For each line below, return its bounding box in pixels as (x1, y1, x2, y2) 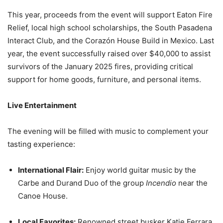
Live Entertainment (7, 101, 77, 111)
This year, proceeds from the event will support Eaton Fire (7, 10, 213, 20)
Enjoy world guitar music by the (84, 165, 196, 175)
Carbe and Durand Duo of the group (18, 178, 146, 188)
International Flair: (18, 165, 84, 175)
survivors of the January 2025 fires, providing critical (7, 62, 193, 72)
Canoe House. (18, 191, 68, 201)
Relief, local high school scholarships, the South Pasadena (7, 23, 212, 33)
